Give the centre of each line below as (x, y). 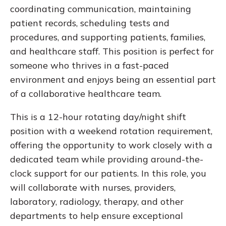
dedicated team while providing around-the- (107, 159)
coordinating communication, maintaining (101, 9)
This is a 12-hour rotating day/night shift (98, 117)
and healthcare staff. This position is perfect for (112, 51)
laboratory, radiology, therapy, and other (97, 202)
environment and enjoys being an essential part (113, 80)
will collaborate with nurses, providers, (93, 188)
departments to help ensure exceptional (97, 216)
